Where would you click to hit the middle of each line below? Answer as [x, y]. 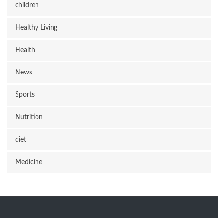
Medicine [29, 162]
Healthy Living [36, 28]
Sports [25, 95]
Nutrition [29, 117]
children [27, 5]
